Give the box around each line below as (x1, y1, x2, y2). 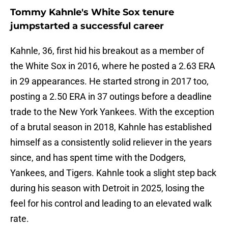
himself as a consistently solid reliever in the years (10, 137, 212, 148)
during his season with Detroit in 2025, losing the (10, 183, 205, 194)
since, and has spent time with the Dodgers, (10, 152, 186, 163)
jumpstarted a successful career (10, 20, 164, 32)
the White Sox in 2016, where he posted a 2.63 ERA (10, 61, 215, 72)
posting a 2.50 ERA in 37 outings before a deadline (10, 91, 212, 102)
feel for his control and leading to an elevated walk (10, 198, 212, 209)
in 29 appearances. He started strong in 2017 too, (10, 76, 209, 87)
